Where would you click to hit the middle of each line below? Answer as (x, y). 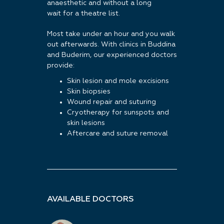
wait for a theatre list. (83, 13)
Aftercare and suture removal (117, 133)
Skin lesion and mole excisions (118, 81)
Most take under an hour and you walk (111, 34)
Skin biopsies (89, 91)
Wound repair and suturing (111, 102)
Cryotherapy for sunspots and (118, 112)
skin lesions (86, 123)
